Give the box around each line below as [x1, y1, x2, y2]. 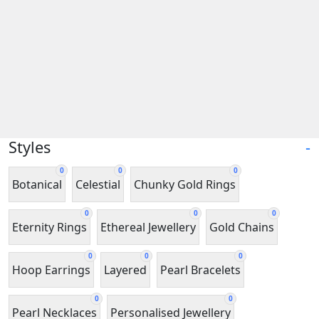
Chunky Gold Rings [134, 176, 236, 192]
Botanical [12, 176, 62, 192]
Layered [104, 261, 147, 278]
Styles [9, 137, 51, 158]
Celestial [75, 176, 120, 192]
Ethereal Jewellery [100, 219, 196, 235]
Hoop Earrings [12, 261, 90, 278]
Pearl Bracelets [160, 261, 241, 278]
